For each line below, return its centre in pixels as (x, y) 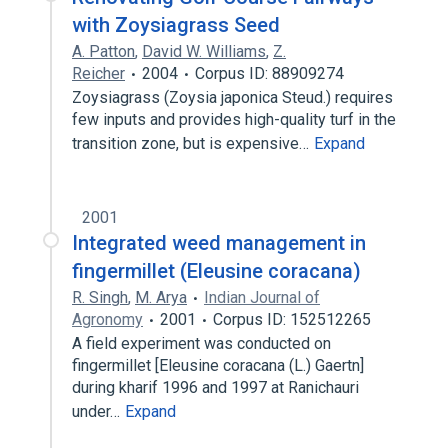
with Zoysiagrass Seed (176, 25)
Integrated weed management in (219, 243)
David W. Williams (204, 51)
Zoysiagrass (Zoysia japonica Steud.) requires (232, 97)
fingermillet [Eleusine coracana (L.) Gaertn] (218, 365)
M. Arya (161, 297)
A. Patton (103, 51)
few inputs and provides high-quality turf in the (234, 119)
